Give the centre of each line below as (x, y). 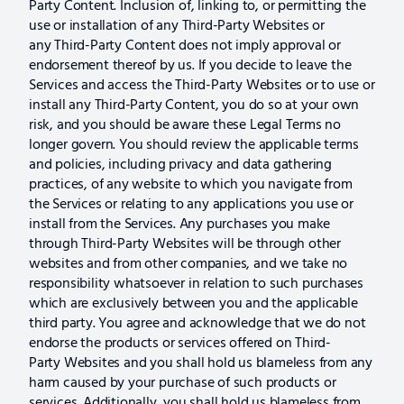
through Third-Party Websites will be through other (185, 244)
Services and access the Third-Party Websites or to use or (202, 85)
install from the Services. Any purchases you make (180, 224)
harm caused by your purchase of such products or (183, 383)
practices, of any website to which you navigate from (191, 184)
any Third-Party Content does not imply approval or (185, 46)
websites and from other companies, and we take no (188, 264)
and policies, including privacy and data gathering (180, 165)
